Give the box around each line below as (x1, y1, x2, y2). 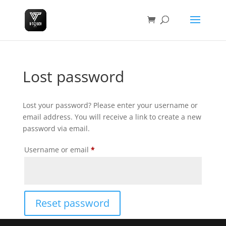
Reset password (35, 196, 109, 210)
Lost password (22, 66, 124, 87)
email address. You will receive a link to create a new (22, 112, 201, 122)
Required (94, 144, 126, 154)
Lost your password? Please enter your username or (22, 100, 198, 110)
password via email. (22, 124, 90, 133)
